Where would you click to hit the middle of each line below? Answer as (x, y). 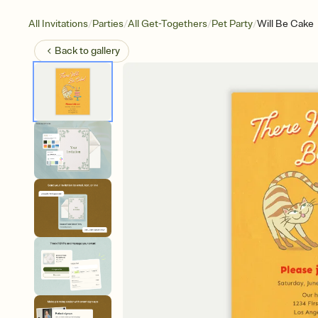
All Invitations (58, 24)
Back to (73, 51)
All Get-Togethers (168, 24)
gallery (105, 51)
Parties (108, 24)
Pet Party (232, 24)
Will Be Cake (285, 24)
